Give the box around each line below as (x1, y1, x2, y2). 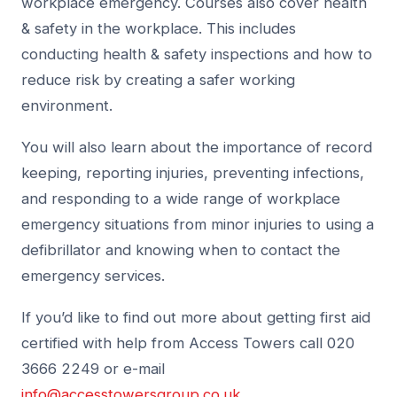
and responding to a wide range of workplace (21, 190, 340, 208)
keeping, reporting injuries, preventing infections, (21, 164, 364, 183)
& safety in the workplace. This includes (21, 19, 296, 38)
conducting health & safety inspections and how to (21, 45, 372, 64)
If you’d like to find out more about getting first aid (21, 308, 370, 327)
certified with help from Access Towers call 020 (21, 334, 354, 353)
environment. (21, 97, 113, 115)
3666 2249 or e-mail (21, 360, 165, 378)
